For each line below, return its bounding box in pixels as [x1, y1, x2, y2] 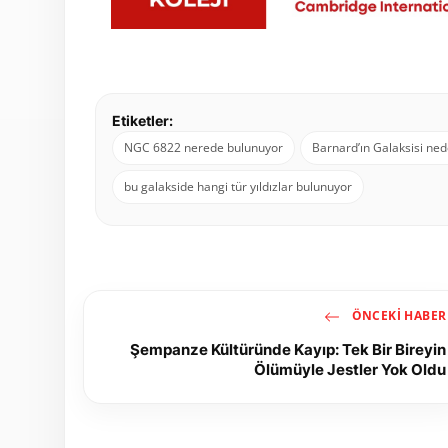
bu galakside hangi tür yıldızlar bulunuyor [124, 177, 352, 195]
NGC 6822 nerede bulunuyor [124, 138, 283, 156]
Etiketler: [112, 111, 173, 129]
